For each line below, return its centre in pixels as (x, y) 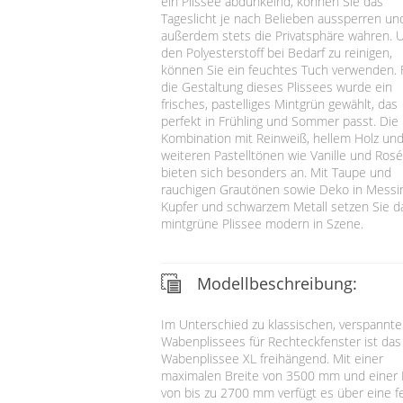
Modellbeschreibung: (277, 283)
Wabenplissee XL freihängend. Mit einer (272, 358)
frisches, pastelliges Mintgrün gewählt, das (279, 103)
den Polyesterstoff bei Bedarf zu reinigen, (276, 52)
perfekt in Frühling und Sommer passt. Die (279, 121)
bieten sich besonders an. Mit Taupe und (276, 172)
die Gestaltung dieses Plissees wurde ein (276, 86)
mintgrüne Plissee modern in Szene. (262, 223)
